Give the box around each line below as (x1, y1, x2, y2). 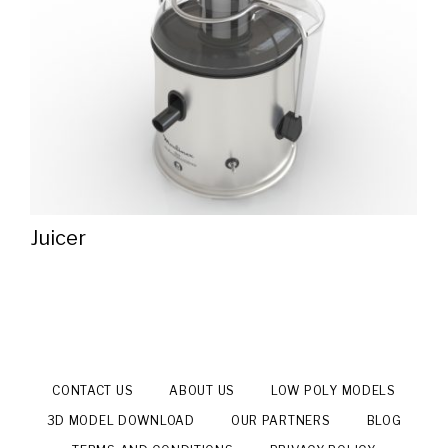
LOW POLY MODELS (271, 382, 396, 398)
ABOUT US (169, 382, 236, 398)
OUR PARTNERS (230, 412, 331, 428)
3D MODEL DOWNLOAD (46, 412, 195, 428)
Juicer (30, 225, 86, 250)
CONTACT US (52, 382, 134, 398)
